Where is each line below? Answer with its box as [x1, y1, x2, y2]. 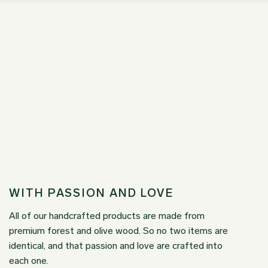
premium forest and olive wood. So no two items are [9, 225, 228, 237]
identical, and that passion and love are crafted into [9, 240, 223, 252]
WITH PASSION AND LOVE [9, 186, 175, 200]
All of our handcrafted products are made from [9, 210, 205, 222]
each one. [9, 255, 48, 267]
